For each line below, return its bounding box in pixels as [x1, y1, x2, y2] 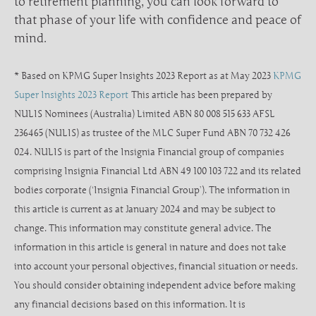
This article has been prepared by [131, 88, 272, 101]
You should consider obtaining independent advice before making [14, 279, 296, 291]
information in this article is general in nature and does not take [14, 241, 286, 253]
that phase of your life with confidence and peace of [14, 13, 301, 28]
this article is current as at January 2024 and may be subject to [14, 202, 276, 215]
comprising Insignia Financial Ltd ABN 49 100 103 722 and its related [14, 164, 301, 177]
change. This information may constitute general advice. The [14, 221, 272, 234]
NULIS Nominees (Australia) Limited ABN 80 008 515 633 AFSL [14, 107, 275, 120]
